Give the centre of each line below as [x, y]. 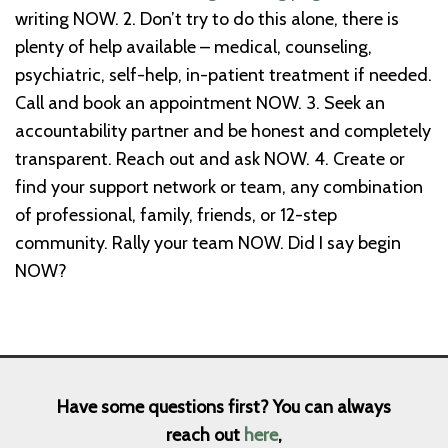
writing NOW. [67, 19]
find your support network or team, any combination [219, 187]
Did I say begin [344, 243]
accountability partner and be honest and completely [223, 131]
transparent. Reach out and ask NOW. [162, 159]
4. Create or [359, 159]
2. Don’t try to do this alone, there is [261, 19]
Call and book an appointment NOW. [158, 103]
